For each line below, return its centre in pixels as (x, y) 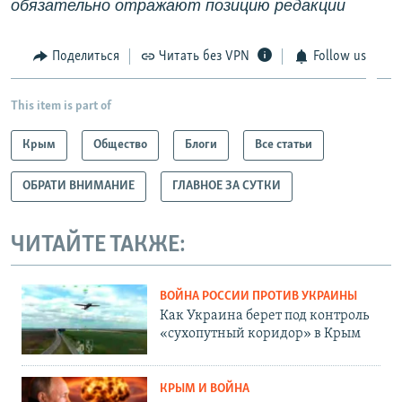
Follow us (339, 56)
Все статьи (284, 145)
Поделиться (85, 56)
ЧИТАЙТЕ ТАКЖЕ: (98, 246)
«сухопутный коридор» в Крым (260, 333)
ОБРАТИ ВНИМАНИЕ (79, 187)
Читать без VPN (204, 56)
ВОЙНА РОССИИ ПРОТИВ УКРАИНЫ (258, 296)
